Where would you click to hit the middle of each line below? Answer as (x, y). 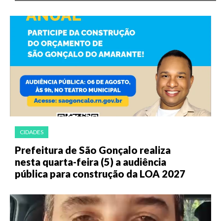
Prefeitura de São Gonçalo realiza (93, 150)
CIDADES (32, 132)
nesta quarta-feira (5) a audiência (91, 162)
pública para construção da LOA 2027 (100, 173)
